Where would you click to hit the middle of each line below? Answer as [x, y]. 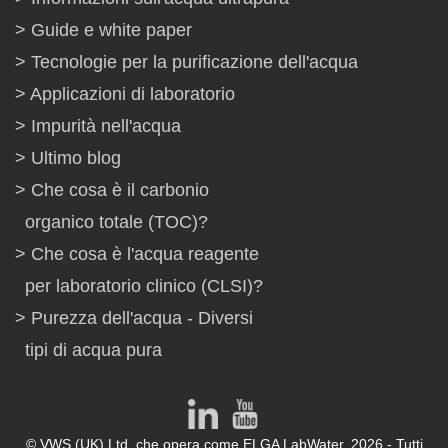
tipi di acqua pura [93, 350]
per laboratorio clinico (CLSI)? [144, 286]
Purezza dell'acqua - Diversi [142, 318]
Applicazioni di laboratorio [132, 94]
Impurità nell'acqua [106, 126]
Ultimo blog [76, 158]
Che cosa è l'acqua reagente [145, 254]
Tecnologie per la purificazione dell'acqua [194, 62]
